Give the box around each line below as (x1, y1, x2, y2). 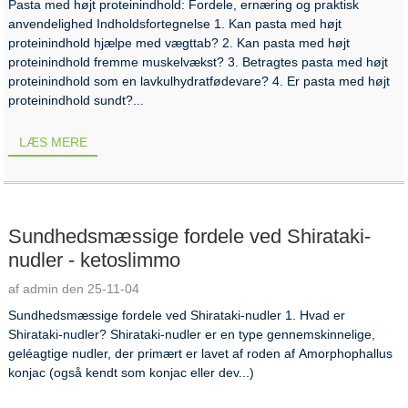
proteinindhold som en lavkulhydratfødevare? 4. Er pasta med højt (8, 74, 391, 89)
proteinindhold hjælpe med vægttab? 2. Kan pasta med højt (8, 36, 351, 51)
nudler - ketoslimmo (8, 248, 181, 271)
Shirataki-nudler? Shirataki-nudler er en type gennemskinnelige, (8, 326, 376, 342)
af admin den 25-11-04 (8, 280, 140, 296)
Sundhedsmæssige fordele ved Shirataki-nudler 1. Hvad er (8, 307, 346, 322)
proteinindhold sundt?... (8, 93, 145, 108)
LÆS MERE (18, 135, 87, 150)
